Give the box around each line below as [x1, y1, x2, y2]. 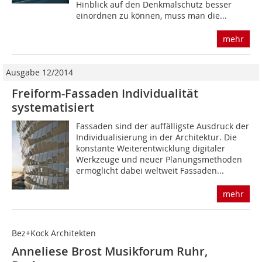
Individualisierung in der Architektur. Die [76, 132, 237, 143]
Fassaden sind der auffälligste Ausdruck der [76, 120, 250, 132]
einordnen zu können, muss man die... [76, 10, 227, 22]
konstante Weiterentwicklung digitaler [76, 143, 226, 154]
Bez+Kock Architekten [12, 227, 96, 239]
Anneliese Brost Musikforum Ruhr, [12, 243, 208, 260]
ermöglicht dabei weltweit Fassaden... [76, 165, 225, 177]
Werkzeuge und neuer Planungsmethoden [76, 154, 243, 166]
